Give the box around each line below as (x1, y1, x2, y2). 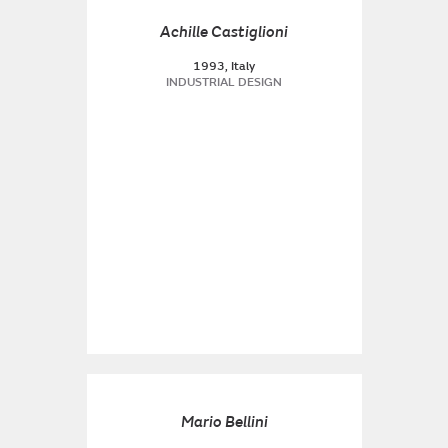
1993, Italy (193, 59, 255, 74)
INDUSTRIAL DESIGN (166, 75, 282, 90)
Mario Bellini (180, 412, 268, 432)
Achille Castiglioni (160, 22, 288, 42)
